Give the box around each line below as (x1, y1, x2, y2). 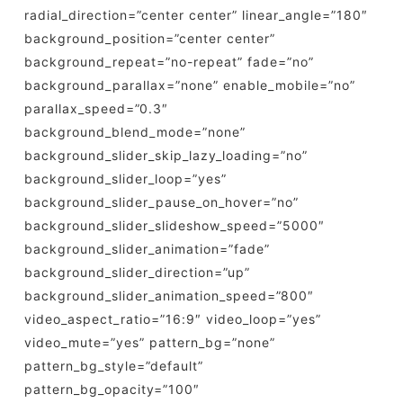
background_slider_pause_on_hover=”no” (23, 194, 299, 210)
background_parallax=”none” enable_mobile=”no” (23, 77, 355, 93)
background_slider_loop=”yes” (23, 171, 227, 186)
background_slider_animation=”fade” (23, 241, 270, 256)
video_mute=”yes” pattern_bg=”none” (23, 335, 275, 350)
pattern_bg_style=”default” (23, 358, 203, 373)
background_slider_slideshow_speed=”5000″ (23, 218, 325, 233)
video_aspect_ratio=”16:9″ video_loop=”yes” (23, 311, 321, 327)
